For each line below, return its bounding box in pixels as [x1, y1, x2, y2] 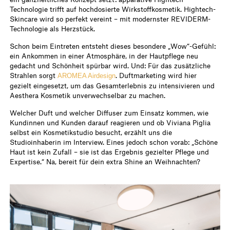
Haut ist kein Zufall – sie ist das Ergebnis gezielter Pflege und [10, 147, 209, 156]
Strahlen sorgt [10, 70, 58, 80]
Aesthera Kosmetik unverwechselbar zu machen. [10, 90, 166, 100]
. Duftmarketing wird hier [116, 70, 197, 80]
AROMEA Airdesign [57, 71, 116, 80]
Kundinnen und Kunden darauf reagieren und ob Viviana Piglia [10, 118, 211, 127]
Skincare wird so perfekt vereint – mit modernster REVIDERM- [10, 14, 211, 23]
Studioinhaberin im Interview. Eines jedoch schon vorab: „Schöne [10, 137, 218, 146]
